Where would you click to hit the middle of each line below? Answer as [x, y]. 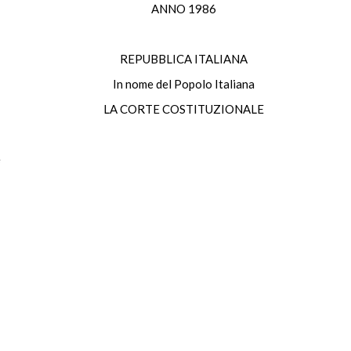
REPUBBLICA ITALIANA [183, 59]
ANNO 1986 [183, 9]
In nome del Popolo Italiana [183, 84]
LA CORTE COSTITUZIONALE [183, 109]
